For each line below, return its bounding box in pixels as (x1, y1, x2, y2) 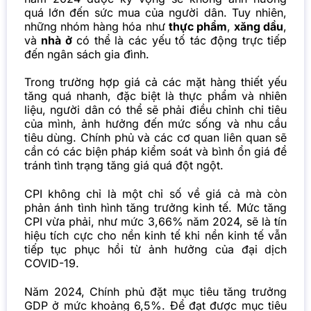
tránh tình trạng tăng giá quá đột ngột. (24, 158, 224, 173)
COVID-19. (24, 256, 79, 271)
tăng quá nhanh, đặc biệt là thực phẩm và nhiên (24, 89, 287, 103)
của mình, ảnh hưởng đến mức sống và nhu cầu (24, 117, 287, 131)
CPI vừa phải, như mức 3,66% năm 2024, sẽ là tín (24, 215, 287, 229)
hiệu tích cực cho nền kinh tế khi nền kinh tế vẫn (24, 228, 287, 243)
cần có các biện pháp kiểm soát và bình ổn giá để (24, 144, 287, 159)
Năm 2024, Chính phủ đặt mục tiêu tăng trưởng (24, 284, 287, 299)
